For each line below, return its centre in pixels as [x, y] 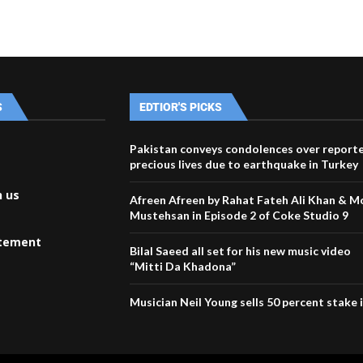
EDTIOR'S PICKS [181, 107]
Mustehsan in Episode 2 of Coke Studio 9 [239, 215]
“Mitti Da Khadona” [183, 266]
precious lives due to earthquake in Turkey [244, 164]
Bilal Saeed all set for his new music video [241, 250]
